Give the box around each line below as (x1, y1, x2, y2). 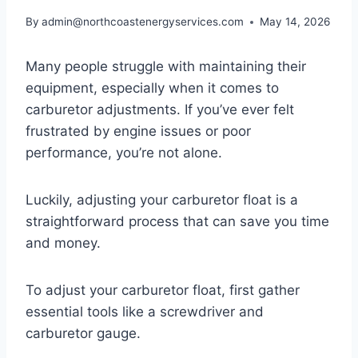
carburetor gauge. (26, 325, 141, 342)
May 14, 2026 (260, 15, 331, 29)
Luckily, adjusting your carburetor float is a (26, 192, 298, 209)
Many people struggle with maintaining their (26, 58, 306, 75)
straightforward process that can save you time (26, 213, 329, 230)
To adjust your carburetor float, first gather (26, 282, 300, 299)
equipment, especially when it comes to (26, 80, 279, 97)
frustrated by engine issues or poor (26, 123, 251, 140)
